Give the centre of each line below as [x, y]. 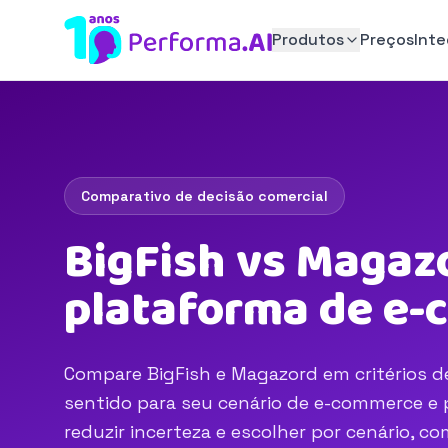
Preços [386, 39]
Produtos [307, 39]
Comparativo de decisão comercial [204, 196]
